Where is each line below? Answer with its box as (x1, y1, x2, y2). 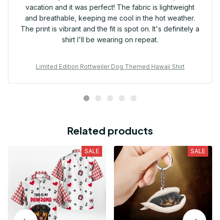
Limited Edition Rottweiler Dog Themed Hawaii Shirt (35, 63, 185, 71)
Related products (67, 124, 153, 137)
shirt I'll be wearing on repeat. (62, 35, 158, 44)
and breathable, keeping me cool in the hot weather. (25, 14, 195, 23)
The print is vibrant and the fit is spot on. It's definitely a (21, 25, 199, 33)
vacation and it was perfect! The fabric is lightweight (26, 3, 194, 12)
